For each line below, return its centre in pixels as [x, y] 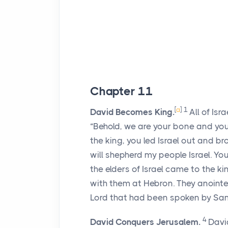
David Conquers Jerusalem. [145, 222]
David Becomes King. [132, 112]
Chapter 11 [122, 91]
